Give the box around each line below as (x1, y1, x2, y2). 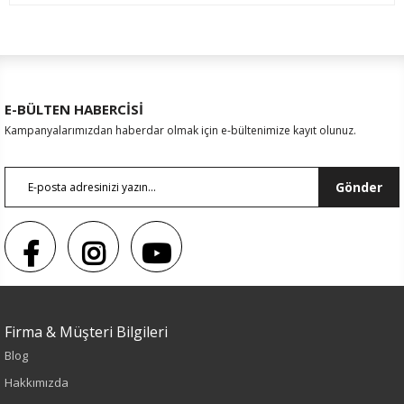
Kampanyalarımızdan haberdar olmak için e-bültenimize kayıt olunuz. (5, 122, 356, 138)
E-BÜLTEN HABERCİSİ (5, 99, 143, 118)
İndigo (24, 342, 59, 359)
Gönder (335, 178, 382, 196)
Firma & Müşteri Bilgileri (5, 321, 168, 342)
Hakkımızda (5, 373, 69, 390)
